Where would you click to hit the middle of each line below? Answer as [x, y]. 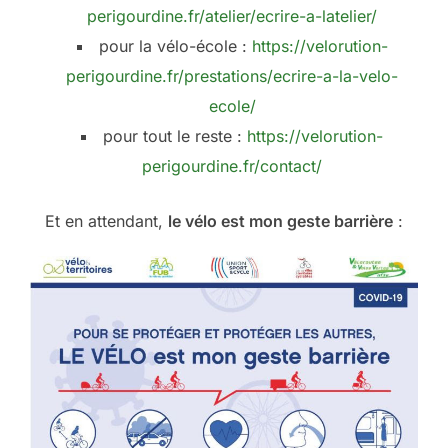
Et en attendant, [106, 221]
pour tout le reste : [175, 136]
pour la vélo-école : [175, 46]
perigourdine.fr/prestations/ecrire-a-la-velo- [232, 76]
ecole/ [232, 106]
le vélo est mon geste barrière [280, 221]
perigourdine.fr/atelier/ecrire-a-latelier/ [232, 16]
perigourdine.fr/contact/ [232, 166]
